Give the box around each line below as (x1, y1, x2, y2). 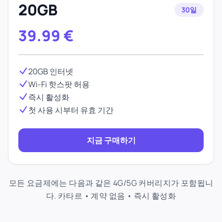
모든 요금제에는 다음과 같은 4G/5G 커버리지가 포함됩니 (8, 177, 214, 188)
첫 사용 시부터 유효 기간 (28, 105, 113, 115)
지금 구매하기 (86, 135, 136, 146)
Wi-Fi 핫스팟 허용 (28, 79, 90, 90)
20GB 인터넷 (28, 66, 73, 77)
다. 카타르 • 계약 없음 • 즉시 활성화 (46, 190, 176, 201)
